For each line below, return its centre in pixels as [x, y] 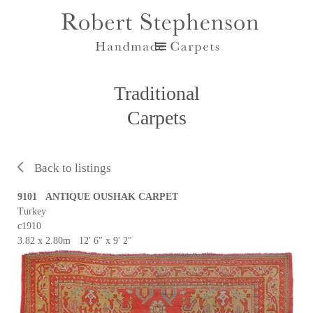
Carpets [156, 118]
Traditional [156, 93]
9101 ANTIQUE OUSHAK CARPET [98, 197]
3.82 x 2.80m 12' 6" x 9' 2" [75, 241]
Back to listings [73, 168]
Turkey [32, 211]
